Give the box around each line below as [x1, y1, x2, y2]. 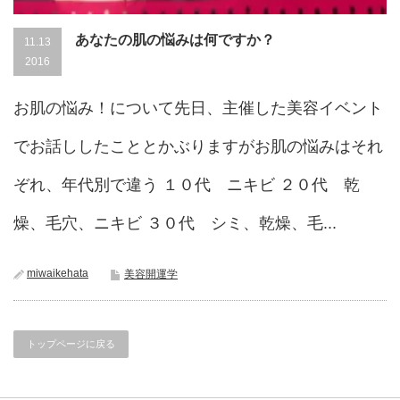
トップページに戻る [27, 338, 115, 350]
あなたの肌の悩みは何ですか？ [75, 32, 275, 48]
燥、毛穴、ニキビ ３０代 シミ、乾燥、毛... [13, 214, 337, 233]
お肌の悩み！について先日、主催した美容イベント [13, 99, 383, 118]
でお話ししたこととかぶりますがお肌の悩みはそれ [13, 137, 383, 156]
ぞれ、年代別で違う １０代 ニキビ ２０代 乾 [13, 176, 360, 195]
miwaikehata [27, 267, 88, 280]
